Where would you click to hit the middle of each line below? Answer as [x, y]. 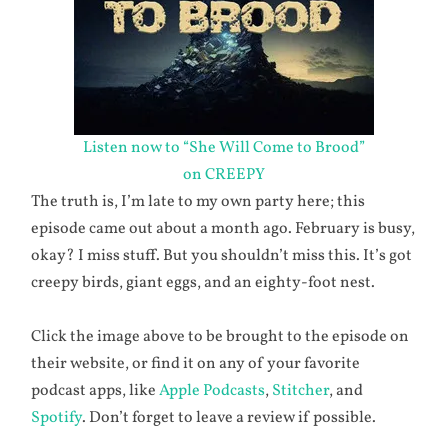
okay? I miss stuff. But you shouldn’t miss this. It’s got [222, 255]
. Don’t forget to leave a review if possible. [229, 417]
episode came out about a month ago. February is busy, [223, 228]
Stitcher [301, 390]
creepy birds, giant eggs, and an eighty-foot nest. [203, 282]
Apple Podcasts [212, 390]
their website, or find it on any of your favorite [196, 363]
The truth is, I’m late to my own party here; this [198, 201]
